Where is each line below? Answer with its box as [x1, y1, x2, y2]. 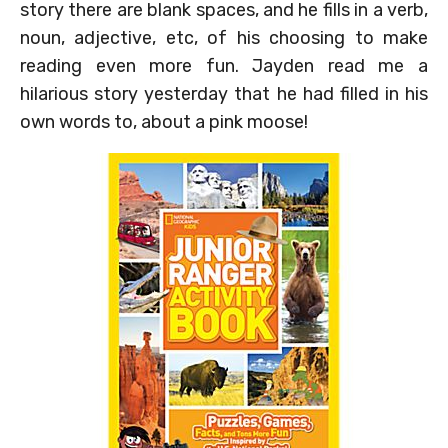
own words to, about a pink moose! [20, 110, 308, 133]
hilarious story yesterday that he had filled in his [20, 82, 428, 105]
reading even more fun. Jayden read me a [20, 54, 428, 77]
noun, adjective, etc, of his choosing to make [20, 26, 428, 49]
